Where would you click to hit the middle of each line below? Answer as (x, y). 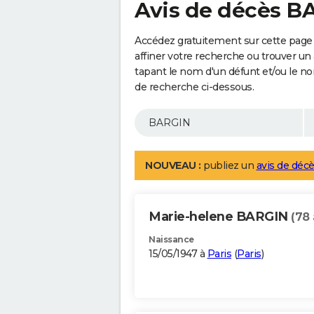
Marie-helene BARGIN (220, 217)
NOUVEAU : (173, 166)
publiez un (228, 166)
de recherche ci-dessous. (194, 87)
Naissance (171, 240)
